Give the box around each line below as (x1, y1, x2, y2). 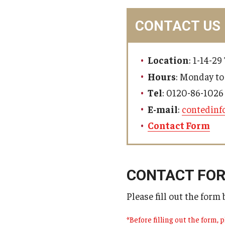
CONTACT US (135, 18, 220, 35)
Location (148, 54, 189, 66)
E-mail (148, 102, 178, 115)
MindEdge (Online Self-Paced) (62, 12, 179, 22)
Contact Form (148, 119, 210, 132)
